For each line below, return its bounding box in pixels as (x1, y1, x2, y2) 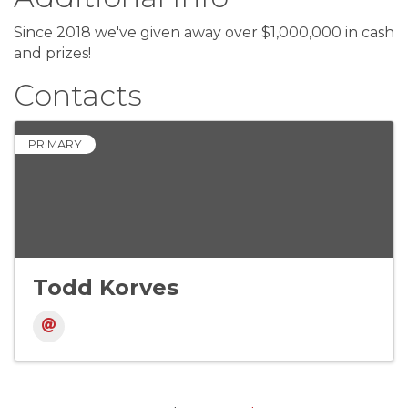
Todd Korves (33, 274, 178, 301)
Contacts (14, 77, 142, 114)
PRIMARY (28, 138, 82, 152)
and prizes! (14, 45, 95, 63)
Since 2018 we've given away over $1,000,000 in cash (14, 24, 394, 42)
